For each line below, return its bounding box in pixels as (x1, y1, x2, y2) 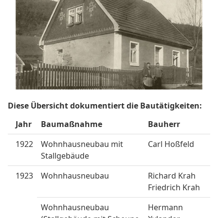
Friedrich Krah (148, 182, 200, 193)
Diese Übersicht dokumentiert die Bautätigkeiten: (8, 100, 202, 111)
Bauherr (148, 119, 180, 130)
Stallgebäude (41, 150, 89, 162)
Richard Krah (148, 170, 196, 182)
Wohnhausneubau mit (41, 139, 123, 150)
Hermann (148, 202, 183, 213)
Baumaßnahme (41, 119, 102, 130)
